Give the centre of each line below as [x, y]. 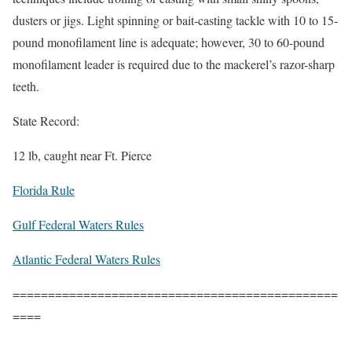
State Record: [46, 120]
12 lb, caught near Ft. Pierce [82, 155]
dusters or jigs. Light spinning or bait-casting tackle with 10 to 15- [175, 20]
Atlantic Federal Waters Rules [86, 258]
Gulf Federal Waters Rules [78, 224]
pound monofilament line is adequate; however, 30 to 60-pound [169, 42]
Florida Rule [44, 189]
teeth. [26, 86]
